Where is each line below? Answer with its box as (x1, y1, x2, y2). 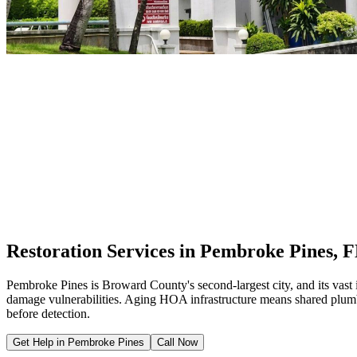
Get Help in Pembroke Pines (13, 335, 144, 348)
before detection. (6, 306, 90, 320)
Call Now (157, 335, 198, 348)
